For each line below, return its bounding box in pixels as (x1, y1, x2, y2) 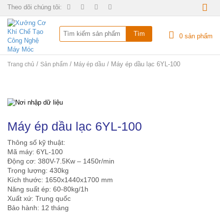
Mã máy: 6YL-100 (7, 148, 63, 156)
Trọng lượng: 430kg (7, 166, 69, 174)
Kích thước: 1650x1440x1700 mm (7, 176, 113, 184)
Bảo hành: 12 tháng (7, 204, 69, 212)
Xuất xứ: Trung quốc (7, 194, 71, 202)
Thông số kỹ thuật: (7, 138, 65, 146)
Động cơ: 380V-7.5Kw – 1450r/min (7, 157, 114, 165)
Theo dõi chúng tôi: (7, 3, 62, 11)
